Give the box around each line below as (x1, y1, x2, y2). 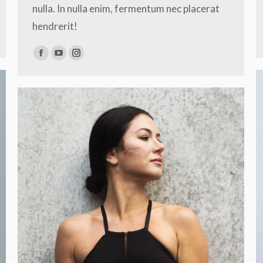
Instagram (75, 53, 122, 66)
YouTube (58, 53, 97, 66)
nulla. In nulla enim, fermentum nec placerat (32, 2, 220, 15)
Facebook (40, 53, 83, 66)
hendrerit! (32, 20, 77, 32)
